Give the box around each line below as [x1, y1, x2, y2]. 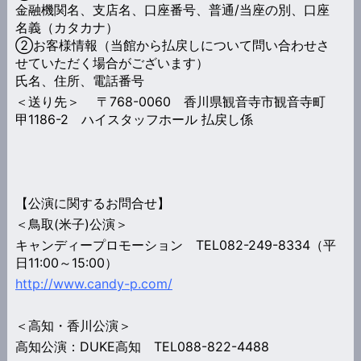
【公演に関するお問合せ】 [15, 194, 170, 211]
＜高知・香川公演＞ [15, 317, 131, 334]
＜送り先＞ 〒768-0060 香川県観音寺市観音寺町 [15, 93, 326, 110]
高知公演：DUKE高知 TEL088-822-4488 [15, 338, 269, 355]
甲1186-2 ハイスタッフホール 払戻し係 [15, 110, 253, 127]
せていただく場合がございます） [15, 54, 209, 71]
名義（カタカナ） [15, 19, 122, 35]
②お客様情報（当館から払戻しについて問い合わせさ [15, 36, 330, 53]
